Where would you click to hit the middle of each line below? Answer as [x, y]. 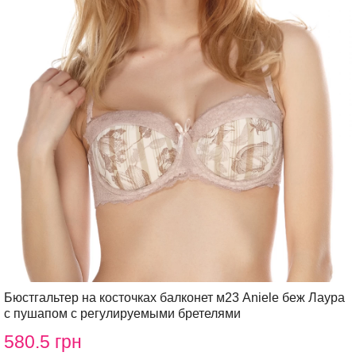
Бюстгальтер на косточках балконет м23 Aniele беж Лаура [174, 298]
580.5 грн [43, 342]
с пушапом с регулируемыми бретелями [122, 313]
